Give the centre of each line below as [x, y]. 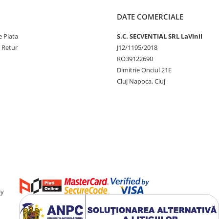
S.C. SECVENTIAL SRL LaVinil [160, 36]
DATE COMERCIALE [150, 17]
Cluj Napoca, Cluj [141, 81]
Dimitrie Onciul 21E [144, 70]
